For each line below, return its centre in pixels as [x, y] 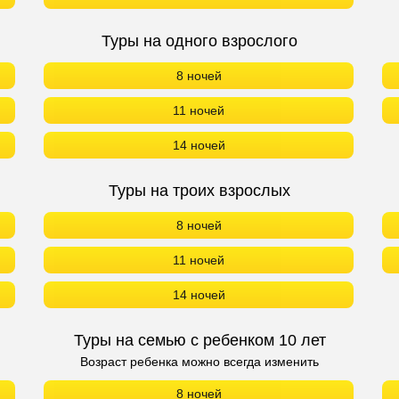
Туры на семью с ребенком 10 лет [199, 194]
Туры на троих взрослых [199, 45]
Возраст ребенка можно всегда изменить [199, 216]
